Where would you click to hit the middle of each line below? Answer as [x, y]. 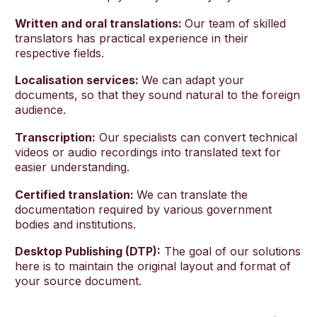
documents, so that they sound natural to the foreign [157, 95]
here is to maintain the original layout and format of [153, 266]
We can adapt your [193, 80]
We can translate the [192, 194]
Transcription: [55, 138]
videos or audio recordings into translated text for [148, 152]
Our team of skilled [235, 23]
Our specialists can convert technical [196, 138]
